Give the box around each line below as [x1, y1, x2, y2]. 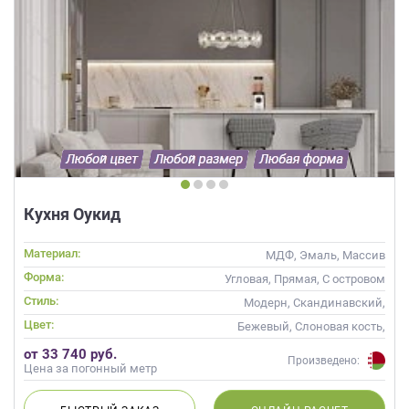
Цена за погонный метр [24, 361, 157, 375]
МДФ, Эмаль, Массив [266, 247, 385, 262]
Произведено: [288, 354, 360, 368]
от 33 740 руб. [24, 345, 117, 362]
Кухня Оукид [24, 204, 121, 224]
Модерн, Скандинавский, [244, 295, 385, 309]
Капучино [331, 351, 385, 366]
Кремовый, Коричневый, [248, 335, 385, 350]
